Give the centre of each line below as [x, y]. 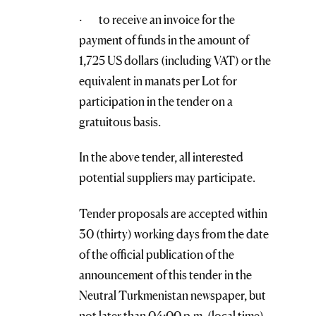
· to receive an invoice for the [157, 19]
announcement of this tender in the [165, 274]
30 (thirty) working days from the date [174, 233]
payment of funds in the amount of [164, 39]
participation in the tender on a [156, 101]
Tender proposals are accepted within [173, 213]
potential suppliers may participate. [167, 178]
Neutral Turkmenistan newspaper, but [172, 295]
